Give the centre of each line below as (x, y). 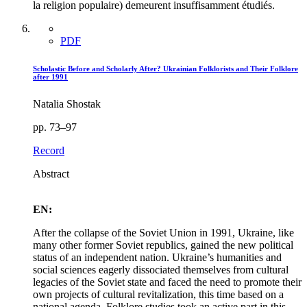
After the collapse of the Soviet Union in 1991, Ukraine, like (163, 233)
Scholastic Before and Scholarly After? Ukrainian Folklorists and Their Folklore (165, 69)
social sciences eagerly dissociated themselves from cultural (161, 270)
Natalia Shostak (67, 104)
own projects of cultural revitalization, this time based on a (158, 295)
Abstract (51, 174)
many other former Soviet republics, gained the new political (163, 245)
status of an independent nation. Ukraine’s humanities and (157, 258)
